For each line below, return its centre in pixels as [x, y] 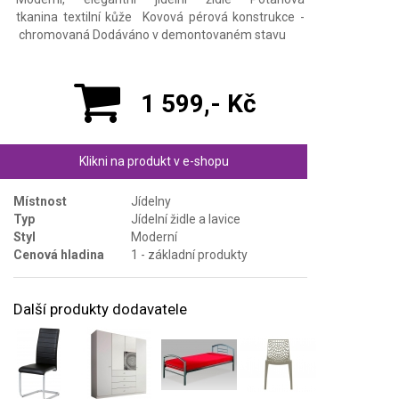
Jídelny [151, 201]
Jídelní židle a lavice [186, 219]
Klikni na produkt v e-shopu [154, 161]
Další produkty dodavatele [100, 309]
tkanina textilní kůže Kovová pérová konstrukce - [160, 16]
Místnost [40, 201]
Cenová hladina [59, 254]
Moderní [154, 236]
